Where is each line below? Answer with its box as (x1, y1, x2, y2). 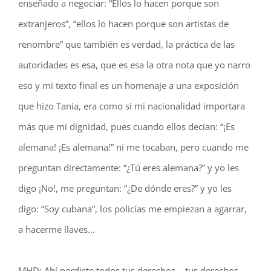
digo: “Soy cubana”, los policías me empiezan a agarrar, (18, 203, 247, 215)
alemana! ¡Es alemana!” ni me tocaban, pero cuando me (18, 141, 249, 153)
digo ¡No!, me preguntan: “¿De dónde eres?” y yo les (18, 182, 232, 194)
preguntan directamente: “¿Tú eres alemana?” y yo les (18, 162, 239, 174)
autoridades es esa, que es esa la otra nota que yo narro (18, 59, 250, 71)
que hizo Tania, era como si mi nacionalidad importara (18, 100, 245, 112)
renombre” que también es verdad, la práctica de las (18, 38, 235, 50)
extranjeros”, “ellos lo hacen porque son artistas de (18, 18, 229, 30)
